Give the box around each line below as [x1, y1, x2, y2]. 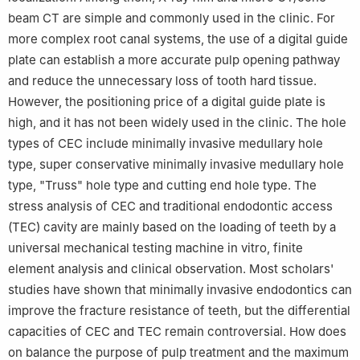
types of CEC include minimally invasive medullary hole [8, 135, 323, 151]
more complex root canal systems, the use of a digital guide [8, 31, 348, 47]
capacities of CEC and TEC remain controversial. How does [8, 323, 346, 339]
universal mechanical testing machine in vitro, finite [8, 239, 303, 256]
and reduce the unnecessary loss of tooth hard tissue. [8, 72, 317, 88]
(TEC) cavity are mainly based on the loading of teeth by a [8, 219, 336, 235]
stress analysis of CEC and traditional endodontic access [8, 198, 333, 214]
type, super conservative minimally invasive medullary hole [8, 156, 344, 172]
